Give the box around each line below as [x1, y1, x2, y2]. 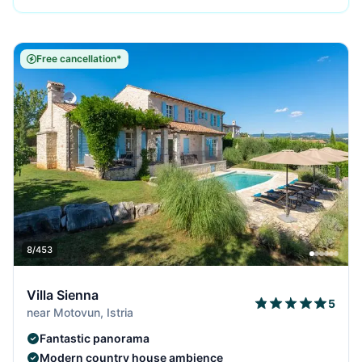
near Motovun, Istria [27, 305, 133, 320]
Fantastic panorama [40, 331, 149, 346]
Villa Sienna [27, 287, 99, 304]
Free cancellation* [36, 53, 122, 65]
